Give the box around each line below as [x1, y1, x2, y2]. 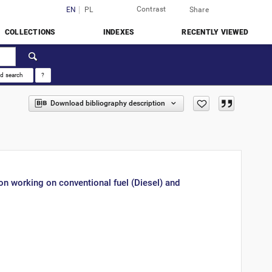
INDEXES [103, 28, 135, 36]
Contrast [136, 5, 166, 13]
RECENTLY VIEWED [182, 28, 248, 36]
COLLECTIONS [4, 28, 56, 36]
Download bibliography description [50, 99, 166, 107]
